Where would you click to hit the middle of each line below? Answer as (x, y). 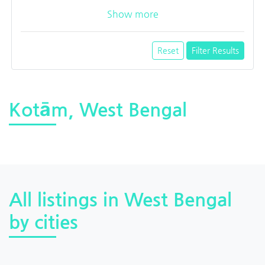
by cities (43, 222)
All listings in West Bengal (120, 199)
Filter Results (215, 50)
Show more (132, 14)
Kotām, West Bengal (98, 109)
